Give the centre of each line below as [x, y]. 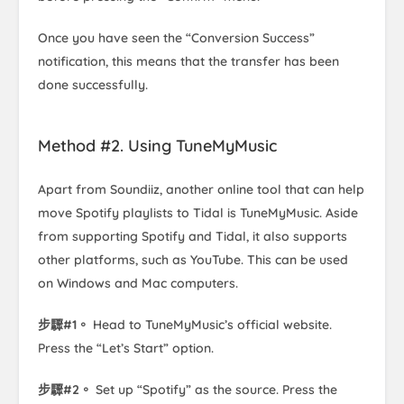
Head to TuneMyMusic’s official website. [212, 325]
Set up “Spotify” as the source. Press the [215, 390]
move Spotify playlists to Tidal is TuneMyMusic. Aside [198, 213]
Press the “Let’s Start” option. [126, 349]
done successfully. [93, 85]
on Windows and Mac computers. [138, 284]
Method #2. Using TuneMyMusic [157, 146]
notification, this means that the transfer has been [188, 62]
